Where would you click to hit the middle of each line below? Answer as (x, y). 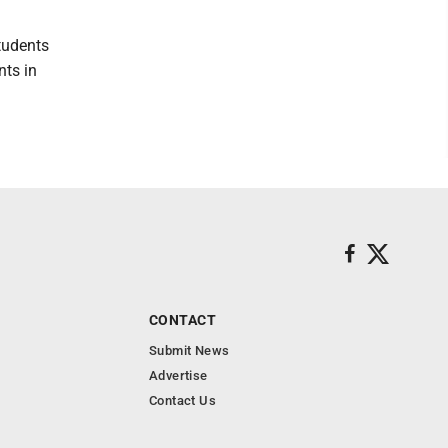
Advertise (178, 375)
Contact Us (182, 400)
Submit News (189, 350)
